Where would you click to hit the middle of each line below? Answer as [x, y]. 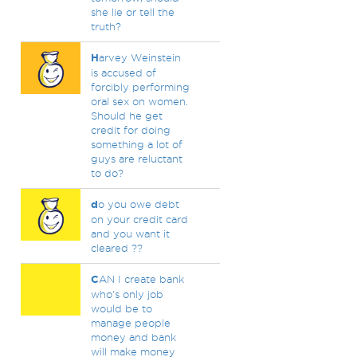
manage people [130, 323]
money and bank [133, 337]
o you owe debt [138, 204]
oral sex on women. [139, 101]
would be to [121, 308]
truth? [106, 26]
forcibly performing [140, 87]
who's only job [127, 294]
